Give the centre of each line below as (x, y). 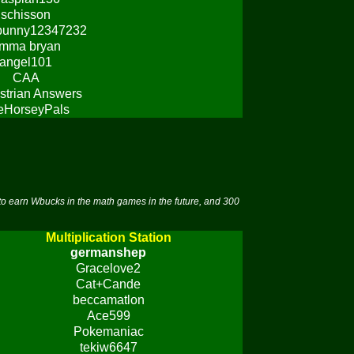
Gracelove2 (108, 268)
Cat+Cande (108, 284)
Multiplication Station (108, 237)
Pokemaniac (108, 331)
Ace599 (108, 316)
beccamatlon (108, 300)
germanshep (108, 252)
